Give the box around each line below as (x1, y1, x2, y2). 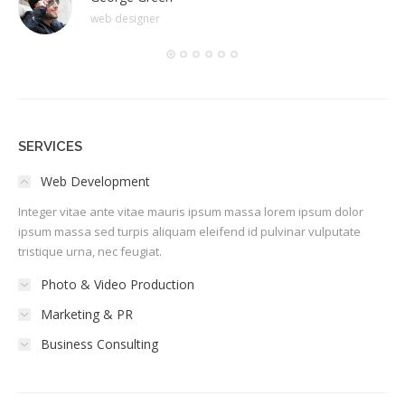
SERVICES (18, 137, 82, 155)
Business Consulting (41, 334, 158, 353)
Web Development (41, 172, 150, 190)
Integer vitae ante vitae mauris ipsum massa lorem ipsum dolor (18, 202, 363, 220)
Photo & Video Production (41, 275, 194, 293)
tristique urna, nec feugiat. (18, 242, 162, 259)
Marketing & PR (41, 305, 133, 323)
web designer (90, 10, 160, 26)
